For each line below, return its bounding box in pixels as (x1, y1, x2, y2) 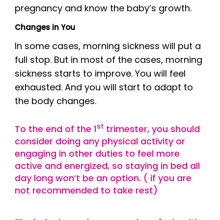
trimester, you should (104, 123, 200, 135)
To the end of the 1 (15, 123, 97, 135)
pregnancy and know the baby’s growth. (15, 2, 192, 14)
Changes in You (15, 22, 75, 32)
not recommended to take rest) (15, 184, 158, 196)
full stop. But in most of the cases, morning (15, 54, 202, 66)
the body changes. (15, 95, 96, 107)
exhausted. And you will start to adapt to (15, 81, 193, 93)
